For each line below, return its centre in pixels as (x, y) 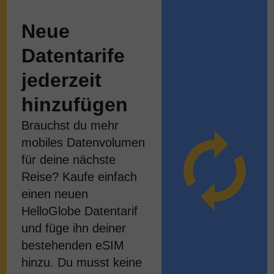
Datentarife (73, 56)
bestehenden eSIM (72, 245)
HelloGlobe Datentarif (79, 211)
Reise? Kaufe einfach (79, 177)
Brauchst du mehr (70, 125)
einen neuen (54, 194)
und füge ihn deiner (73, 228)
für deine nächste (68, 160)
